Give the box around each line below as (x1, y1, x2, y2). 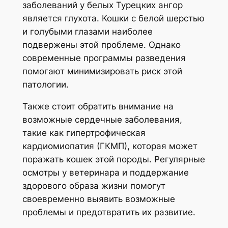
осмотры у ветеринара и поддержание (22, 167, 189, 178)
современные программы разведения (22, 53, 186, 64)
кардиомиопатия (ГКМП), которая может (22, 140, 197, 151)
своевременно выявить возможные (22, 193, 175, 204)
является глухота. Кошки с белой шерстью (22, 13, 205, 24)
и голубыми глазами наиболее (22, 26, 153, 37)
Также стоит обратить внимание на (22, 101, 174, 111)
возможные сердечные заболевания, (22, 114, 182, 125)
